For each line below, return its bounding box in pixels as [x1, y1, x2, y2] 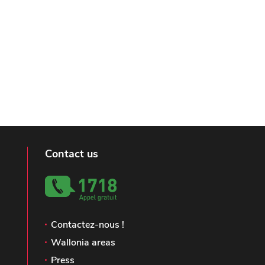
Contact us [45, 147, 98, 161]
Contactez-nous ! [51, 218, 124, 232]
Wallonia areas [51, 236, 115, 250]
